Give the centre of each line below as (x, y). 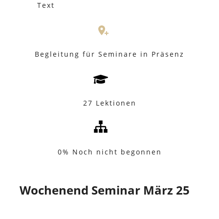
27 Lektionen (109, 103)
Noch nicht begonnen (117, 152)
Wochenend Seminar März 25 (105, 190)
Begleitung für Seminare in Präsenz (109, 54)
